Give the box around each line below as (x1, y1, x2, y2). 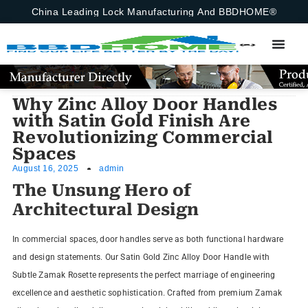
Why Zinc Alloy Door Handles (12, 95, 278, 114)
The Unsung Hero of (12, 181, 192, 200)
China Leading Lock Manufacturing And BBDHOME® (31, 6, 277, 17)
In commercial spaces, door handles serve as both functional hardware (12, 234, 284, 244)
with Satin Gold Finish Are (12, 111, 251, 131)
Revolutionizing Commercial (12, 128, 273, 147)
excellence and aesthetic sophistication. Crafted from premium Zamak (12, 288, 283, 298)
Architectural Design (12, 200, 199, 219)
